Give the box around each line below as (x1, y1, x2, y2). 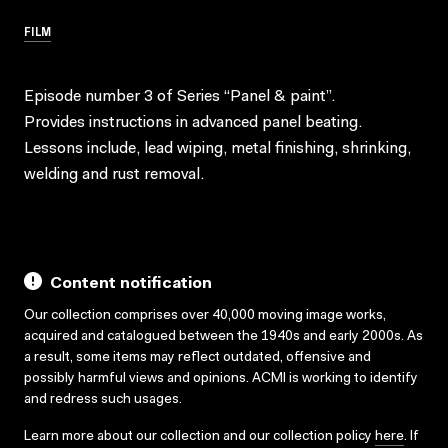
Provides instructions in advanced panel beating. (24, 114, 362, 131)
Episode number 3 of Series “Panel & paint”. (24, 88, 335, 105)
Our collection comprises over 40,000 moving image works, (24, 308, 386, 323)
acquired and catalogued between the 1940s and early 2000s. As (24, 329, 423, 344)
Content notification (50, 275, 212, 292)
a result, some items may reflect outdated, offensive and (24, 350, 371, 365)
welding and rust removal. (24, 166, 204, 183)
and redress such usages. (24, 392, 182, 407)
